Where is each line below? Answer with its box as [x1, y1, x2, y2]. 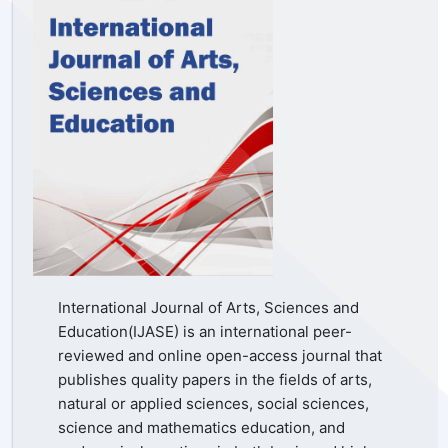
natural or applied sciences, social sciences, [58, 393, 369, 413]
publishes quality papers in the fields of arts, [58, 369, 372, 389]
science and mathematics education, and [58, 417, 345, 437]
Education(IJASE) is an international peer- [58, 321, 352, 341]
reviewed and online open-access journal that [58, 345, 382, 365]
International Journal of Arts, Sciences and [58, 297, 359, 317]
